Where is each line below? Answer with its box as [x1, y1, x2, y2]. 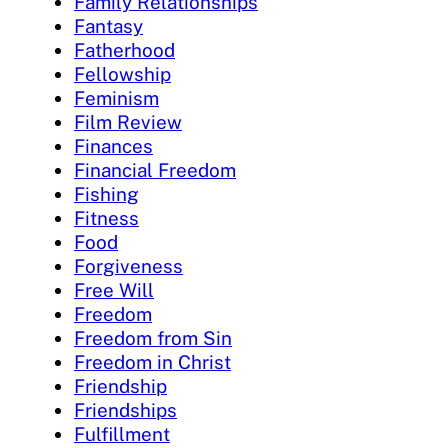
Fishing [74, 182, 139, 205]
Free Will [74, 278, 154, 301]
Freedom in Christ [74, 350, 231, 373]
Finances [74, 134, 153, 157]
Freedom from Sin [74, 326, 232, 349]
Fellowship [74, 62, 171, 85]
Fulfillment [74, 422, 170, 445]
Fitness [74, 206, 139, 229]
